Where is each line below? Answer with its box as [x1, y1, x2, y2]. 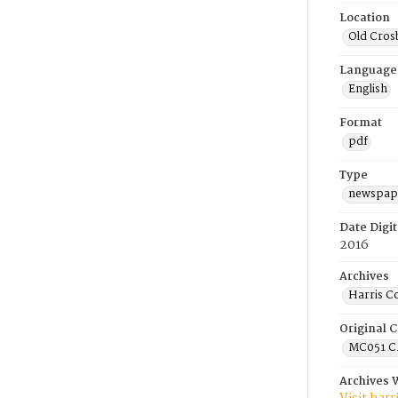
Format [339, 114, 382, 132]
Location [339, 9, 390, 28]
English [348, 80, 387, 99]
